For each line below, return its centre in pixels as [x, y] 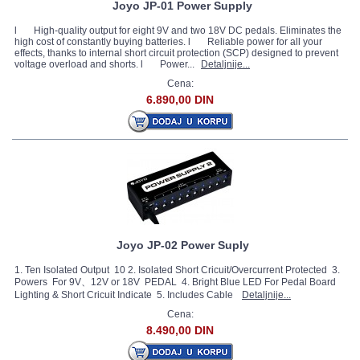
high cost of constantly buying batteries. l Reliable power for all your [168, 42]
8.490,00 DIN [180, 330]
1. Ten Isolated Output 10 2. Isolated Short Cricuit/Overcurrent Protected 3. [177, 270]
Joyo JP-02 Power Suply [182, 245]
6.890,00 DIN [180, 100]
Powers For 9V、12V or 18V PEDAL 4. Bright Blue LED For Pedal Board [175, 282]
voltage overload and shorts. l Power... [106, 64]
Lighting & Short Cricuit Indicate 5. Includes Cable [126, 295]
